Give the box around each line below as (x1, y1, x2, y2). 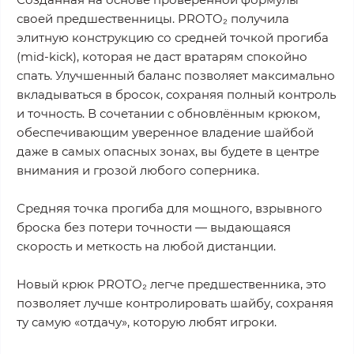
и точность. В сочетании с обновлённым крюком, (17, 106, 320, 122)
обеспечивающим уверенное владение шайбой (17, 125, 314, 141)
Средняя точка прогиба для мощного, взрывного (17, 201, 322, 217)
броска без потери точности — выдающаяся (17, 220, 291, 235)
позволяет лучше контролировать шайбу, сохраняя (17, 296, 333, 311)
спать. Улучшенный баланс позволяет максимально (17, 68, 335, 84)
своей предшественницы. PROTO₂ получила (17, 11, 289, 27)
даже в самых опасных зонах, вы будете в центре (17, 144, 319, 160)
